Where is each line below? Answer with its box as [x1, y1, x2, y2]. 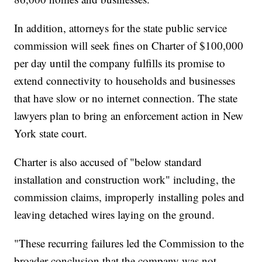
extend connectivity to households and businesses [14, 73, 236, 88]
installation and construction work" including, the [14, 172, 236, 187]
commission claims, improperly [14, 189, 155, 205]
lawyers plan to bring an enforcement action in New [14, 108, 244, 123]
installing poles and [158, 189, 245, 205]
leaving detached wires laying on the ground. [14, 207, 215, 222]
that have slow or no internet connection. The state [14, 91, 238, 106]
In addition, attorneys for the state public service [14, 20, 227, 36]
